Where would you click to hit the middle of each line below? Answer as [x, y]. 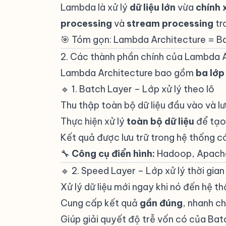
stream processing [170, 23]
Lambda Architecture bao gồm [128, 73]
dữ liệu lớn [153, 7]
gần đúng [161, 203]
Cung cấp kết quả [100, 203]
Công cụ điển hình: [113, 154]
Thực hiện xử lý [94, 121]
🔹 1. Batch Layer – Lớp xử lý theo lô [137, 89]
